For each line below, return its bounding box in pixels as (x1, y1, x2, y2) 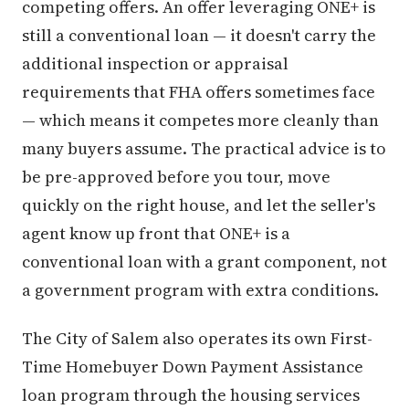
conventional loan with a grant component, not (22, 249, 387, 273)
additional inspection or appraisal (22, 51, 288, 75)
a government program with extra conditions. (22, 278, 379, 301)
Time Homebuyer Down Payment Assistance (22, 354, 363, 378)
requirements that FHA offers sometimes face (22, 79, 375, 103)
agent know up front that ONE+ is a (22, 221, 290, 245)
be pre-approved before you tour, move (22, 164, 330, 188)
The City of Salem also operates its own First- (22, 326, 372, 350)
